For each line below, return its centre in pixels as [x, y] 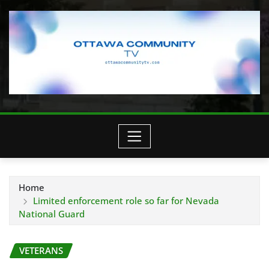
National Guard [52, 214]
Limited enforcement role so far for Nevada [126, 201]
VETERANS [41, 250]
